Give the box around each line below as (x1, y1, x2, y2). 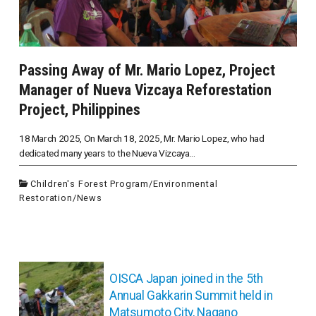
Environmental (152, 178, 218, 190)
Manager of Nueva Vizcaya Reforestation (18, 80, 272, 99)
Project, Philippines (18, 100, 140, 119)
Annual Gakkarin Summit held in (109, 288, 273, 303)
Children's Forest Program (30, 178, 150, 190)
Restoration (18, 193, 73, 204)
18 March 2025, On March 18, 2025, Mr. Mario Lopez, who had (18, 132, 265, 144)
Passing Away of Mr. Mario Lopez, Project (18, 61, 275, 79)
